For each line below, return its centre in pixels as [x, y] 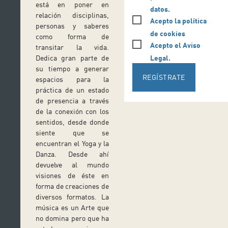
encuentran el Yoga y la [72, 144]
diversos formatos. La [72, 197]
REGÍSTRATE [164, 77]
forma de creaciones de [72, 186]
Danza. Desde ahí [72, 154]
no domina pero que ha [72, 218]
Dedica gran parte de [72, 58]
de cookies [167, 33]
